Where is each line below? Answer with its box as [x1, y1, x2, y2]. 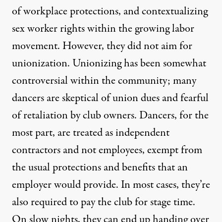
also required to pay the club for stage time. [12, 194, 195, 211]
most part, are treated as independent [12, 125, 169, 141]
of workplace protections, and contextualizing [12, 3, 208, 20]
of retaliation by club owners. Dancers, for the [12, 108, 209, 124]
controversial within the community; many [12, 73, 196, 89]
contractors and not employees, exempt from [12, 142, 202, 159]
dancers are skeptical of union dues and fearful [12, 90, 209, 107]
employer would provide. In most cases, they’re [12, 177, 210, 193]
